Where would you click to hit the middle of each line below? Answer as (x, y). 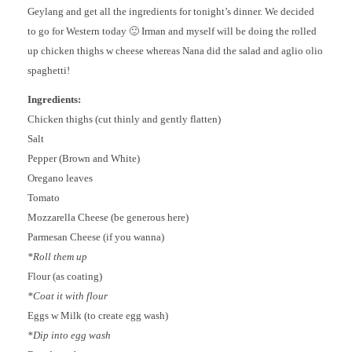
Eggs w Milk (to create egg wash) (98, 315)
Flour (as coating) (65, 276)
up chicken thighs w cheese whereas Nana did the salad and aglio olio (175, 51)
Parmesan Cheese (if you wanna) (96, 236)
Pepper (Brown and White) (84, 158)
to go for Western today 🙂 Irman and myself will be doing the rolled (172, 31)
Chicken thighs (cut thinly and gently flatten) (124, 119)
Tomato (44, 197)
